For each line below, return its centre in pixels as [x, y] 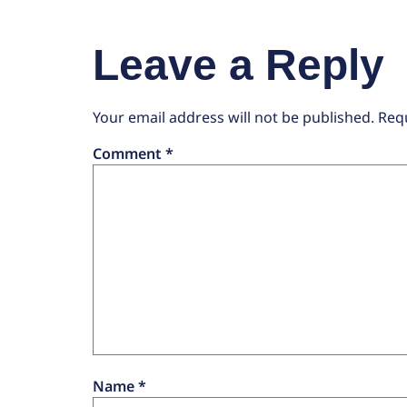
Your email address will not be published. [233, 117]
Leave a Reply [238, 65]
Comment [129, 153]
